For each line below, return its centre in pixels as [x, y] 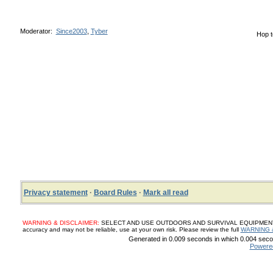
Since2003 [71, 31]
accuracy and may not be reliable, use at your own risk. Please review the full [131, 229]
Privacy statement [55, 193]
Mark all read [165, 193]
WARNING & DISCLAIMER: [61, 223]
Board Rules [115, 193]
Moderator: [38, 31]
